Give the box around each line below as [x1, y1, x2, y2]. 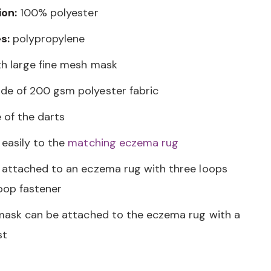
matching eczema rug [68, 135, 179, 150]
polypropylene [9, 31, 88, 46]
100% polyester [16, 5, 99, 20]
